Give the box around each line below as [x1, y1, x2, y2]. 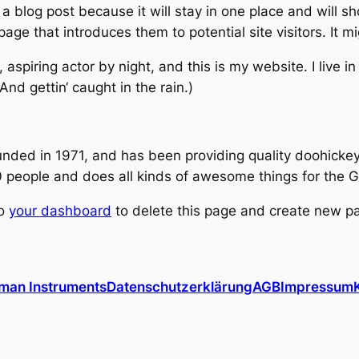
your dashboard [9, 202, 111, 219]
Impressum [280, 278, 354, 295]
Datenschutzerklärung [107, 278, 253, 295]
